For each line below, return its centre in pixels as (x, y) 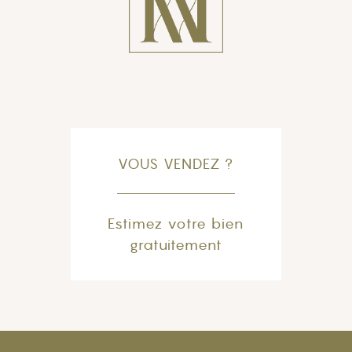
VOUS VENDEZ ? (176, 163)
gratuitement (176, 244)
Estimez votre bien (176, 223)
